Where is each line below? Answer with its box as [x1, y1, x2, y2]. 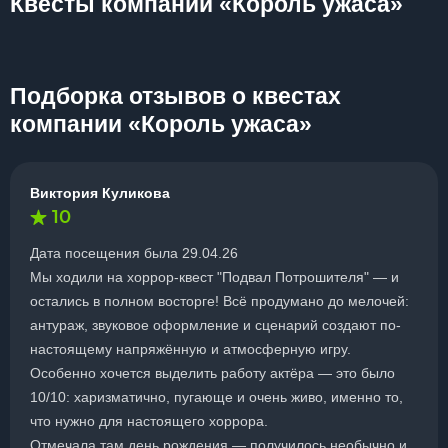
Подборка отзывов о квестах [10, 83, 341, 109]
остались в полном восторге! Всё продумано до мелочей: [30, 293, 409, 309]
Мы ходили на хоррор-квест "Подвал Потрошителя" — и [30, 269, 399, 285]
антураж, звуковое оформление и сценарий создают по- [30, 317, 401, 333]
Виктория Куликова [30, 185, 170, 201]
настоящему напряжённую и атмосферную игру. [30, 341, 351, 357]
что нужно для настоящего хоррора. [30, 413, 268, 429]
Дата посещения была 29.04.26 [30, 245, 238, 261]
